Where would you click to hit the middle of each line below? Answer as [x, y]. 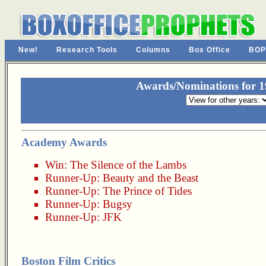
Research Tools [87, 50]
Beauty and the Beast [151, 178]
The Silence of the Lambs [128, 165]
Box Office [210, 50]
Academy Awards [64, 142]
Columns [153, 50]
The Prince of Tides [147, 191]
